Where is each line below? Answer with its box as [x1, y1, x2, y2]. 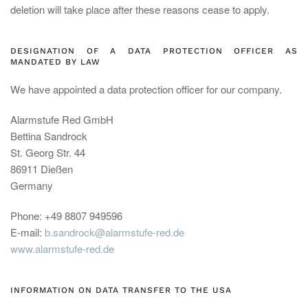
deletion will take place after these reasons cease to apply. [10, 2, 269, 16]
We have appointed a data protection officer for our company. [10, 82, 282, 96]
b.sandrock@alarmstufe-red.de [45, 225, 184, 239]
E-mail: [10, 225, 45, 239]
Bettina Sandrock [10, 129, 87, 143]
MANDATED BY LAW [10, 57, 100, 67]
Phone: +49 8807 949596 [10, 208, 122, 223]
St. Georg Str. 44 [10, 145, 85, 159]
